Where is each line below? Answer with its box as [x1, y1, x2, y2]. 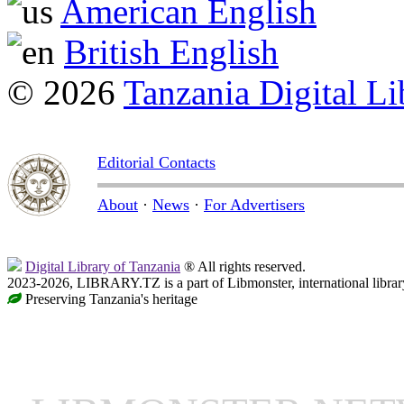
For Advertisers [204, 196, 305, 215]
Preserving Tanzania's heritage [22, 291, 197, 308]
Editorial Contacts [97, 153, 216, 172]
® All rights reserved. [180, 259, 306, 275]
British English [64, 32, 279, 72]
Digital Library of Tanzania [25, 259, 180, 275]
